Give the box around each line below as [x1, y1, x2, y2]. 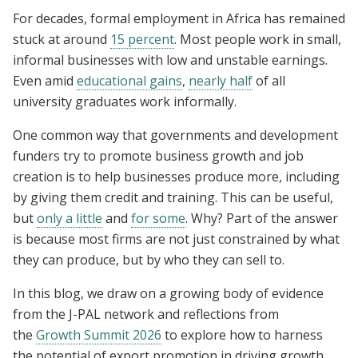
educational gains [77, 71, 182, 89]
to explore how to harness [161, 325, 323, 344]
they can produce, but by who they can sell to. [13, 250, 284, 268]
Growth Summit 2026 [36, 325, 161, 344]
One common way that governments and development [13, 125, 338, 144]
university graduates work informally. [13, 92, 237, 110]
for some [131, 209, 185, 227]
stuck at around [13, 30, 110, 48]
